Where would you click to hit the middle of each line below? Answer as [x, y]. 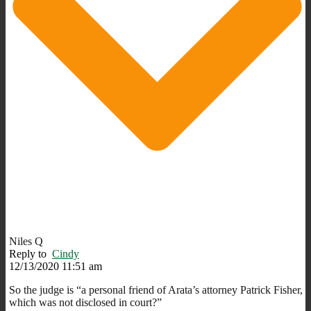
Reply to [31, 253]
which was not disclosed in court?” [85, 302]
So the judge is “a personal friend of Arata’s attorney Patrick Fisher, [156, 289]
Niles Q [26, 241]
